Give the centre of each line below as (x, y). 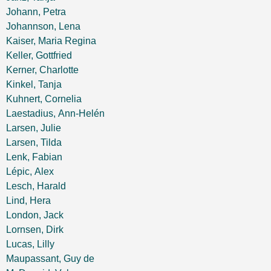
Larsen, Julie (34, 128)
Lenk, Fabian (34, 157)
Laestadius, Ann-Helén (55, 113)
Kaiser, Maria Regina (51, 41)
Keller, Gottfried (39, 55)
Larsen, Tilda (34, 142)
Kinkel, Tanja (34, 84)
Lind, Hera (28, 201)
